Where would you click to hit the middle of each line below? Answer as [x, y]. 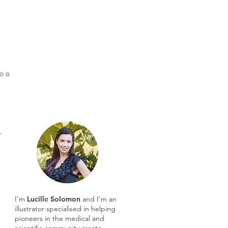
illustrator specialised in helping [65, 209]
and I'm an [98, 199]
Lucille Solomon [54, 199]
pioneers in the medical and [60, 218]
